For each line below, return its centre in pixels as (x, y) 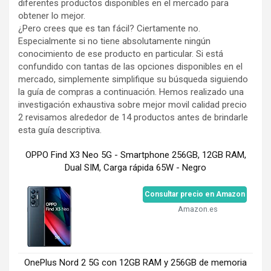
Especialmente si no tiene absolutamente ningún (114, 41)
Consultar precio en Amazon (195, 194)
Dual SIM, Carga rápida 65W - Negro (135, 167)
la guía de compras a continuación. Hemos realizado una (131, 92)
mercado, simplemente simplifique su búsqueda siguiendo (133, 79)
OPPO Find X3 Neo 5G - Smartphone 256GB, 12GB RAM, (135, 155)
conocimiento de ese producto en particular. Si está (121, 54)
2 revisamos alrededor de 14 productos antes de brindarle (133, 117)
